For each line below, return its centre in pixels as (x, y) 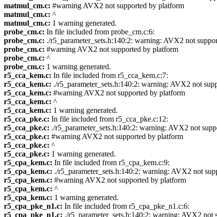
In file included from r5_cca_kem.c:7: (110, 76)
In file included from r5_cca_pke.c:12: (109, 119)
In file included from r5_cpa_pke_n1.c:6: (126, 206)
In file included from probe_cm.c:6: (100, 32)
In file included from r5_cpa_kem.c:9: (111, 163)
